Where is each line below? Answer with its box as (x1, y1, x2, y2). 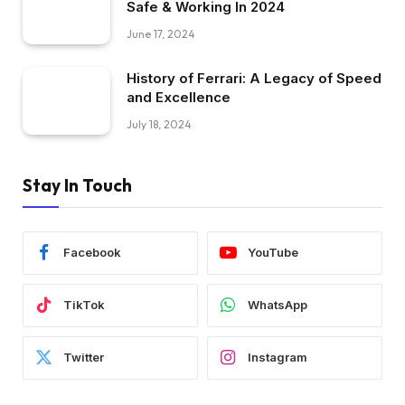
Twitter (63, 350, 104, 365)
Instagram (248, 350, 307, 365)
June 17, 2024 (127, 27, 195, 42)
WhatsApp (248, 297, 307, 313)
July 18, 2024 (127, 117, 192, 131)
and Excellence (127, 88, 231, 106)
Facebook (63, 245, 121, 260)
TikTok (63, 297, 105, 313)
